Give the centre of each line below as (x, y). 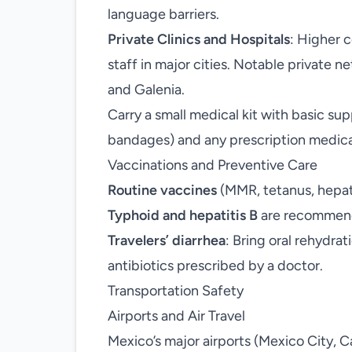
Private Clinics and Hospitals (199, 39)
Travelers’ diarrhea (167, 240)
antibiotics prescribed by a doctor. (215, 266)
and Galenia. (146, 90)
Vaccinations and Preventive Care (213, 165)
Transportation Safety (176, 291)
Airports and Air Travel (176, 316)
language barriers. (163, 14)
